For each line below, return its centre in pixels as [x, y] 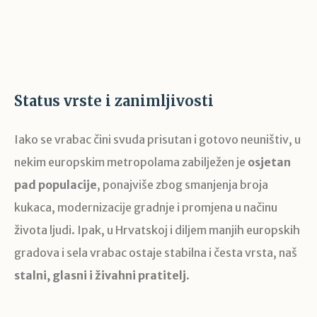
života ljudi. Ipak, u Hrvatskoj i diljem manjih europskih [157, 230]
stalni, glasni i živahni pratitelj [100, 275]
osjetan [269, 162]
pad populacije [56, 184]
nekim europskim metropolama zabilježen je [131, 162]
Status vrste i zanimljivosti [114, 100]
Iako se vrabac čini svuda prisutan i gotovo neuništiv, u [157, 139]
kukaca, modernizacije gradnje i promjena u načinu [146, 207]
